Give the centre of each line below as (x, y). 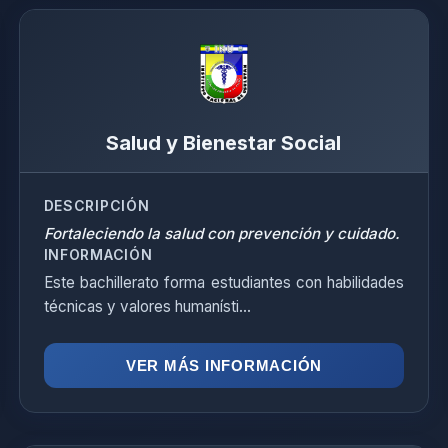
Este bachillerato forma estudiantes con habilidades (224, 282)
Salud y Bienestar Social (224, 143)
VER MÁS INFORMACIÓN (224, 365)
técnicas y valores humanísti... (147, 306)
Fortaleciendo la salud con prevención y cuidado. (221, 233)
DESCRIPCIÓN (96, 205)
